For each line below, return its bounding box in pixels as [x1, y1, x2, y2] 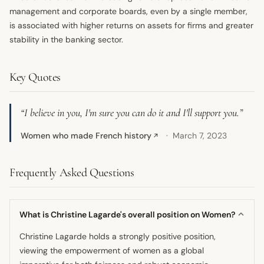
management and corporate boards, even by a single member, [9, 5, 247, 16]
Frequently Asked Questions [9, 165, 134, 180]
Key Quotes [9, 70, 61, 84]
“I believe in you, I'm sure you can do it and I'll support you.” [21, 105, 243, 119]
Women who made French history [21, 130, 151, 141]
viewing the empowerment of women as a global [19, 245, 204, 256]
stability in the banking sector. [9, 34, 123, 45]
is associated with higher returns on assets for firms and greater [9, 19, 253, 31]
